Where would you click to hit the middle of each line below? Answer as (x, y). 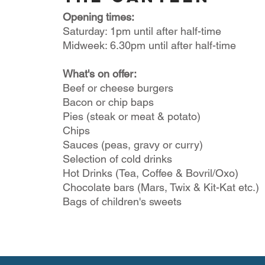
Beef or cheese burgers (119, 88)
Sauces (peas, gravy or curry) (133, 145)
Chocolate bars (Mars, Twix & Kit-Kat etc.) (161, 188)
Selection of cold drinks (117, 159)
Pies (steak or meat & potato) (133, 117)
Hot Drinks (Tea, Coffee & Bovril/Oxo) (151, 173)
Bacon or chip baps (110, 102)
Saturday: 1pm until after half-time (142, 31)
